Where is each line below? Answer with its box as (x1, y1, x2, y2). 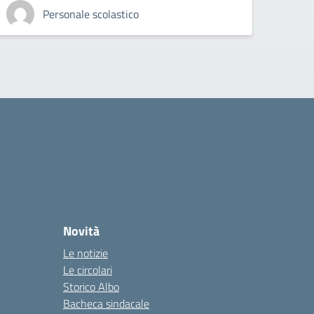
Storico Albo (63, 278, 119, 296)
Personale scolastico (43, 6, 139, 23)
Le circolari (63, 261, 112, 279)
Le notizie (63, 245, 108, 262)
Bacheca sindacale (63, 295, 149, 313)
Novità (63, 221, 100, 241)
